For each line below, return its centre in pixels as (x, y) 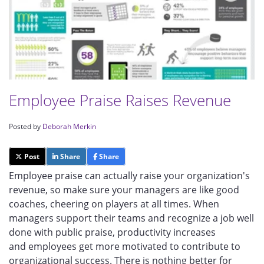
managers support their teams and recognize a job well (131, 218)
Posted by (26, 126)
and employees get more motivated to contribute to (125, 246)
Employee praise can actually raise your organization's (129, 176)
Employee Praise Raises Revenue (120, 100)
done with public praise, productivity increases (112, 232)
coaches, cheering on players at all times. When (114, 204)
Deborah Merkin (69, 126)
